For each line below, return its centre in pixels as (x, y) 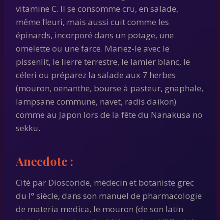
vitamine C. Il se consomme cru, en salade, (97, 8)
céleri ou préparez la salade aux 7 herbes (96, 75)
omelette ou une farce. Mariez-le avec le (93, 48)
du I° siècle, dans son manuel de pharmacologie (109, 195)
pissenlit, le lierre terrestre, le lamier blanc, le (103, 61)
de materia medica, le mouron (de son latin (99, 209)
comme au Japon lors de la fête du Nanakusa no (109, 114)
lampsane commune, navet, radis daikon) (96, 101)
